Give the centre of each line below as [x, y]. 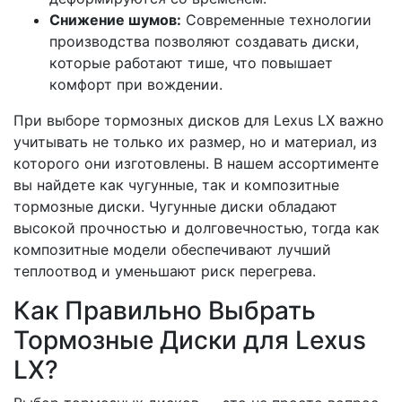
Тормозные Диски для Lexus [190, 340]
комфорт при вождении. [136, 84]
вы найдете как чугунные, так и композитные [176, 185]
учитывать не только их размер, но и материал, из [195, 142]
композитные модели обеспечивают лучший [172, 249]
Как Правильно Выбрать [165, 310]
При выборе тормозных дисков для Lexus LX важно [199, 120]
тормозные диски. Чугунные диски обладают [175, 206]
